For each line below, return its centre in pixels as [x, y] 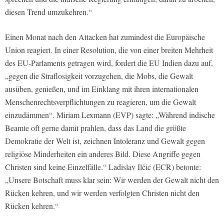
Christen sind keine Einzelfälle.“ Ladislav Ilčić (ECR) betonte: [103, 167]
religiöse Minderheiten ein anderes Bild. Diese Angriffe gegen [103, 154]
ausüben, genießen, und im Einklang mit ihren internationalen [102, 89]
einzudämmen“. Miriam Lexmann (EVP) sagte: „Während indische [110, 115]
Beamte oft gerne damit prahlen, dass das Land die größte [95, 128]
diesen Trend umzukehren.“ [48, 12]
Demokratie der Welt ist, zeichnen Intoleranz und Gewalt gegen [105, 141]
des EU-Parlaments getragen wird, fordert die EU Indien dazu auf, [109, 63]
